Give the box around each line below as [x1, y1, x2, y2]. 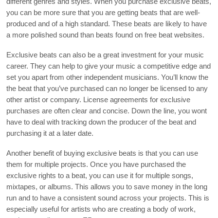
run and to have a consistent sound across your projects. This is [6, 194, 210, 202]
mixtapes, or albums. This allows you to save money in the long [6, 182, 208, 191]
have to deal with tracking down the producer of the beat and [6, 118, 197, 126]
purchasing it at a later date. [6, 129, 94, 137]
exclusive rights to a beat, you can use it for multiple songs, [6, 171, 194, 180]
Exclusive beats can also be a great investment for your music [6, 51, 204, 59]
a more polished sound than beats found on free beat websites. [6, 31, 205, 39]
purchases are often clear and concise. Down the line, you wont [6, 107, 207, 115]
